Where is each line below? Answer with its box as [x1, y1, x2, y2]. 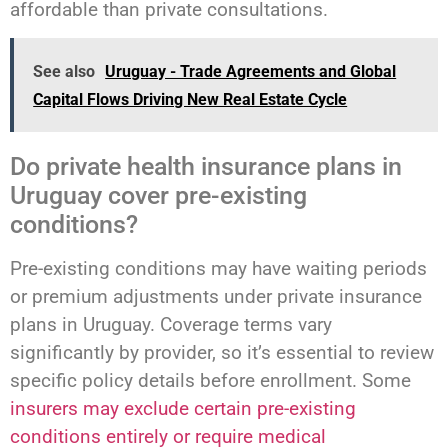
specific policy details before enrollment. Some [10, 368, 411, 392]
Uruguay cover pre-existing [10, 180, 307, 210]
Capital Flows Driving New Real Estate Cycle [33, 90, 348, 110]
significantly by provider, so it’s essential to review [10, 340, 434, 364]
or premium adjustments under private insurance [10, 284, 422, 308]
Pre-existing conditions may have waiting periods [10, 256, 427, 280]
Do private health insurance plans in [10, 151, 402, 181]
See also [33, 62, 96, 82]
